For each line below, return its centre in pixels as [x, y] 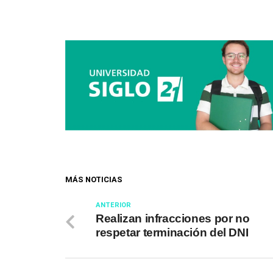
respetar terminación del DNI [172, 232]
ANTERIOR [113, 205]
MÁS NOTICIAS [94, 179]
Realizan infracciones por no [173, 218]
